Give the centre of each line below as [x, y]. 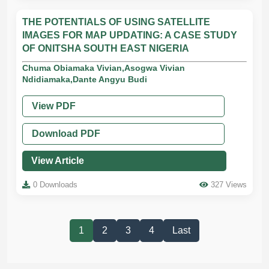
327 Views [229, 185]
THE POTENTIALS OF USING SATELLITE [116, 22]
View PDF [54, 106]
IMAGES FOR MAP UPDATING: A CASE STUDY [130, 35]
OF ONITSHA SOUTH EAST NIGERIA [106, 48]
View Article [58, 161]
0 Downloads [55, 185]
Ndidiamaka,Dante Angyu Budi [85, 79]
